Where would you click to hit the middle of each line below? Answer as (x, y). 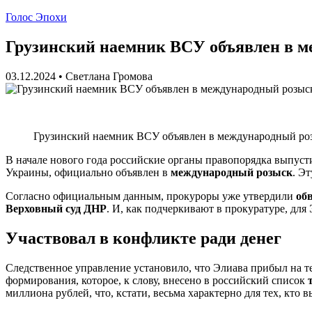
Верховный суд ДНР (56, 208)
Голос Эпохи (36, 17)
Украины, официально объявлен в (88, 172)
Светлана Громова (109, 76)
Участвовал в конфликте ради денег (143, 238)
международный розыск (232, 172)
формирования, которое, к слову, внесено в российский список (157, 280)
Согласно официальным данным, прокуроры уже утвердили (151, 196)
